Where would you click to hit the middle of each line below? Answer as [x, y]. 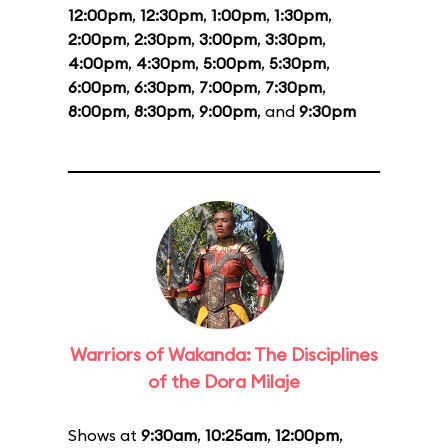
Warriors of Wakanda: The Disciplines [224, 354]
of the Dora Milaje [224, 381]
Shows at [104, 435]
